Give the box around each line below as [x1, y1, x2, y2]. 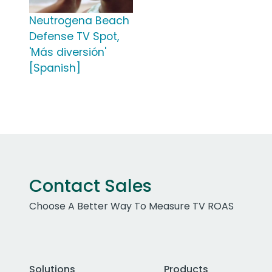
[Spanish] [29, 61, 81, 76]
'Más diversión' [29, 45, 106, 60]
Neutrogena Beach [29, 13, 129, 29]
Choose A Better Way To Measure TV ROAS [29, 199, 234, 214]
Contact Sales [29, 174, 152, 199]
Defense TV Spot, [29, 29, 119, 44]
